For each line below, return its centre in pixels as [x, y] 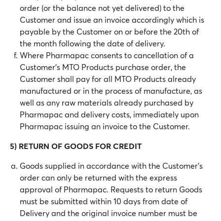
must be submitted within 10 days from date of [104, 201]
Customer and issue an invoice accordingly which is [112, 19]
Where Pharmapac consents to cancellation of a [107, 55]
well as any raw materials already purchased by [107, 102]
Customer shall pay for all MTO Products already [108, 79]
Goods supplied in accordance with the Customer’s [111, 166]
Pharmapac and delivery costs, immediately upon [109, 114]
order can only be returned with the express [98, 177]
